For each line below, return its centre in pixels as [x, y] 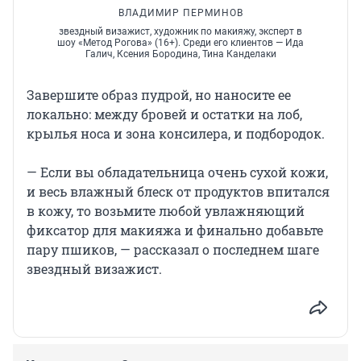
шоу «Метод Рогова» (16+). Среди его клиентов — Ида [180, 42]
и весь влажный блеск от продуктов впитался [178, 191]
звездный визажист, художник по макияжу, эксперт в [180, 31]
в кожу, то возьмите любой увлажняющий [166, 210]
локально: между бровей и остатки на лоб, [164, 114]
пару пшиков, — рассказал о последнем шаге [173, 249]
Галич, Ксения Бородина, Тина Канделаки [180, 54]
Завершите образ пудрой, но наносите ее [159, 94]
